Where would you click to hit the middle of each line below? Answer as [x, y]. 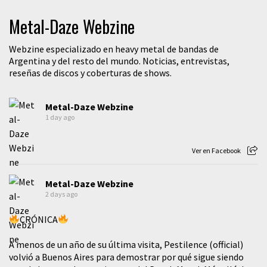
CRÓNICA [39, 219]
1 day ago [60, 117]
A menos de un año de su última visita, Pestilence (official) [126, 244]
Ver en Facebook [216, 150]
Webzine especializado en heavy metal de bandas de [114, 49]
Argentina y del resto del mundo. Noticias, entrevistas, [119, 60]
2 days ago [61, 194]
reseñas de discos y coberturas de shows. [90, 72]
